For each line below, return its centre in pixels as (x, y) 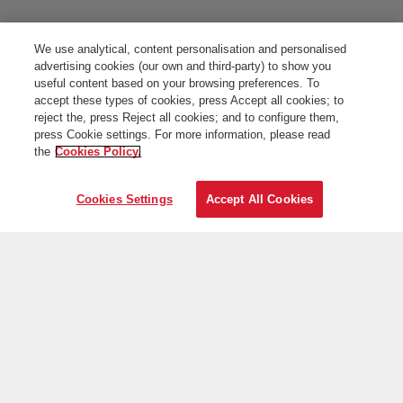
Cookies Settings (124, 199)
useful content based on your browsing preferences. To (177, 83)
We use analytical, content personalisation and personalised (191, 49)
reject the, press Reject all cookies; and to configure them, (187, 117)
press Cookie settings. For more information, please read (183, 134)
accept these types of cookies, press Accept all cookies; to (189, 100)
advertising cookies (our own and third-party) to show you (183, 66)
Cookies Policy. (99, 152)
